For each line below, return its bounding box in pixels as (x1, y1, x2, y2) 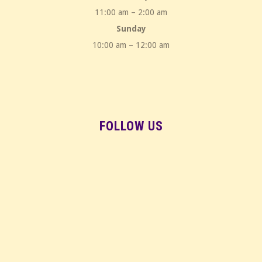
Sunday (116, 24, 146, 34)
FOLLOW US (99, 119, 163, 134)
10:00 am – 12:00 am (92, 40, 170, 50)
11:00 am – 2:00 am (95, 8, 167, 18)
